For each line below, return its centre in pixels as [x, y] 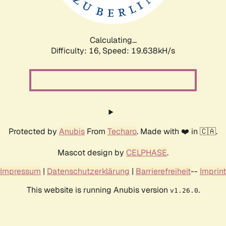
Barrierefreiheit [163, 171]
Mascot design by [92, 152]
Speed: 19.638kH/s [139, 50]
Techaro [122, 131]
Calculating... [113, 40]
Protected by [34, 131]
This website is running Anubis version [98, 190]
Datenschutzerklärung [88, 171]
